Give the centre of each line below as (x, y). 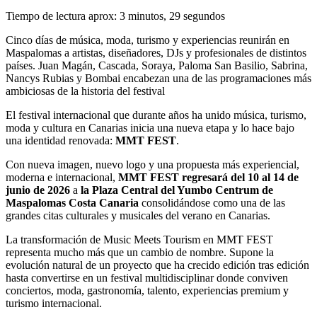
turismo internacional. (54, 304)
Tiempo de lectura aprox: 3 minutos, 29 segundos (115, 16)
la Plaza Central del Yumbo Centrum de (177, 190)
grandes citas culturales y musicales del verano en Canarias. (138, 216)
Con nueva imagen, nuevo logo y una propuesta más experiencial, (152, 165)
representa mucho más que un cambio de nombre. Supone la (140, 253)
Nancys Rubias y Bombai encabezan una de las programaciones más (158, 79)
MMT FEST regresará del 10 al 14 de (208, 178)
